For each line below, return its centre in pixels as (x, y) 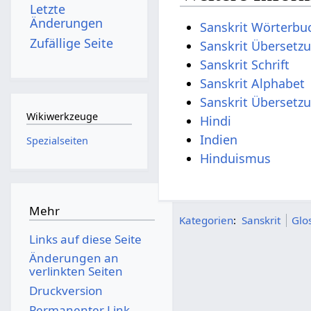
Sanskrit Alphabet (253, 84)
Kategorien (207, 220)
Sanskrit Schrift (245, 65)
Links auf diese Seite (85, 239)
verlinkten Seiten (76, 271)
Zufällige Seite (72, 43)
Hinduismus (236, 159)
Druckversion (66, 290)
